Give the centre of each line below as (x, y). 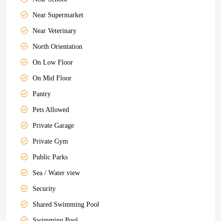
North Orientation (57, 47)
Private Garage (53, 126)
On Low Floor (53, 62)
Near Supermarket (58, 15)
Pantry (42, 94)
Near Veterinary (55, 31)
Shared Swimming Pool (66, 204)
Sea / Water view (56, 173)
